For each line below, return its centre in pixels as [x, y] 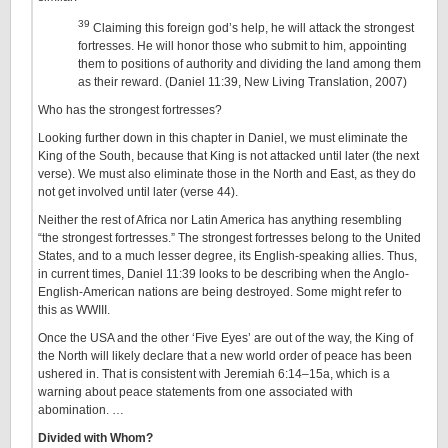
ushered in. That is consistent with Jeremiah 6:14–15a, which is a [214, 374]
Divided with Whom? [95, 438]
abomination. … [81, 410]
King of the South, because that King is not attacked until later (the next [228, 156]
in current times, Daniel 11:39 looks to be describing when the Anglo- [223, 274]
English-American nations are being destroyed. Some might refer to [220, 292]
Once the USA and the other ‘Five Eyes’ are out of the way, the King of [225, 338]
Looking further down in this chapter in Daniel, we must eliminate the [223, 138]
